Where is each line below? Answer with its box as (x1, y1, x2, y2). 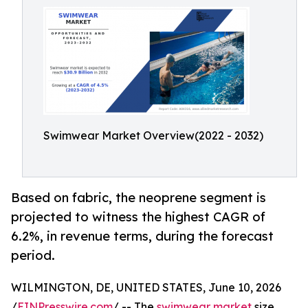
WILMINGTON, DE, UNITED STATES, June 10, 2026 (11, 280, 281, 295)
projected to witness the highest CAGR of (11, 209, 265, 225)
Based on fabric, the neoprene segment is (11, 190, 266, 206)
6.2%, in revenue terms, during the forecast (11, 228, 274, 244)
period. (11, 247, 55, 263)
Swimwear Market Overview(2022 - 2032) (43, 129, 263, 142)
